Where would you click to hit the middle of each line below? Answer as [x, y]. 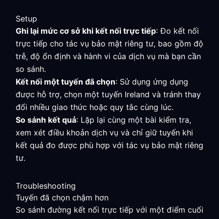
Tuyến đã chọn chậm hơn [62, 197]
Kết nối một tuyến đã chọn [66, 82]
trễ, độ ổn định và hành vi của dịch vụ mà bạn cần [108, 56]
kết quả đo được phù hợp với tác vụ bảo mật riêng [109, 145]
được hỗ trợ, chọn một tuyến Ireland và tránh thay [108, 94]
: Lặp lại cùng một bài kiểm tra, [134, 120]
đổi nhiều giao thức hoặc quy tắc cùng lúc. [95, 107]
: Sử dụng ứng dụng [152, 82]
